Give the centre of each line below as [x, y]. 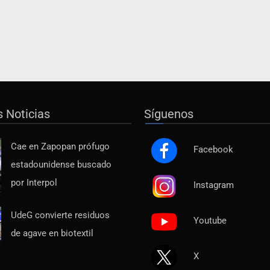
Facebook [213, 149]
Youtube [210, 221]
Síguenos [169, 114]
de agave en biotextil [52, 233]
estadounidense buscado [61, 165]
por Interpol [34, 183]
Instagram [214, 185]
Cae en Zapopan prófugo [60, 146]
